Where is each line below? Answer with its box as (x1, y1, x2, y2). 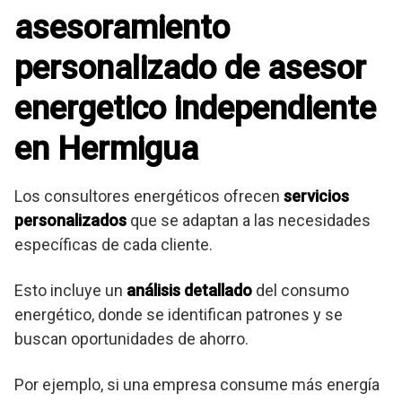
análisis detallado (127, 281, 252, 301)
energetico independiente (14, 90, 376, 128)
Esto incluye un (14, 281, 127, 301)
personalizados (14, 211, 127, 231)
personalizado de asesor (14, 49, 366, 88)
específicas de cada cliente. (14, 235, 213, 255)
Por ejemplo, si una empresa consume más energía (14, 375, 380, 395)
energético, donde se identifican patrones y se (14, 305, 343, 325)
